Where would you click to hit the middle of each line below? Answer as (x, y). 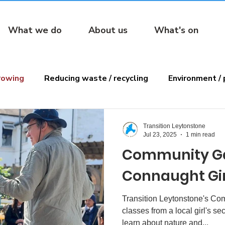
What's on (176, 30)
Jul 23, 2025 (160, 134)
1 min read (200, 134)
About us (108, 30)
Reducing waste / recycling (96, 78)
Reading (47, 119)
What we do (35, 30)
